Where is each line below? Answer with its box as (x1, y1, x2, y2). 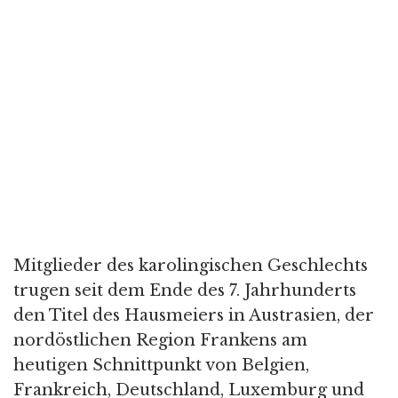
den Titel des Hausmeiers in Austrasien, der (13, 305, 374, 325)
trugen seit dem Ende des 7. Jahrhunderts (13, 280, 356, 300)
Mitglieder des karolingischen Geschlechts (13, 255, 368, 275)
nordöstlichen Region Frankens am (13, 330, 307, 350)
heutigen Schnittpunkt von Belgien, (13, 354, 309, 375)
